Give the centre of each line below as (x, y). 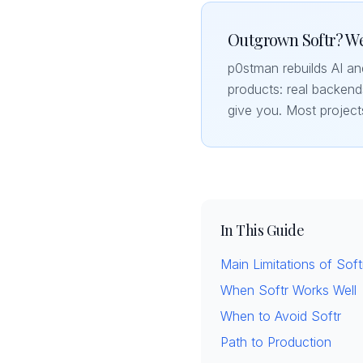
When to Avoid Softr (281, 316)
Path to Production (276, 342)
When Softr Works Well (288, 290)
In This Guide (262, 230)
